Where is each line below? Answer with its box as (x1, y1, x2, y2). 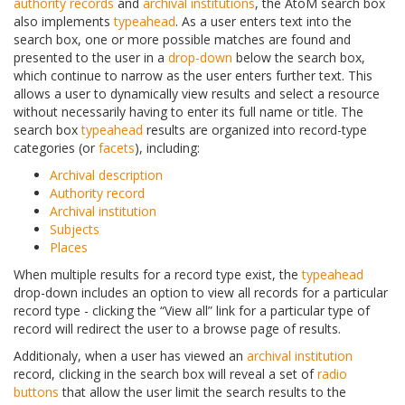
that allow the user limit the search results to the (59, 383, 346, 401)
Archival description (50, 166, 163, 184)
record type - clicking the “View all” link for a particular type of (14, 302, 370, 320)
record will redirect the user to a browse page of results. (14, 320, 341, 338)
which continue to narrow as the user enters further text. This (14, 67, 372, 85)
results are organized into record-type (143, 121, 367, 139)
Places (50, 239, 88, 257)
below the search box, (232, 49, 365, 67)
